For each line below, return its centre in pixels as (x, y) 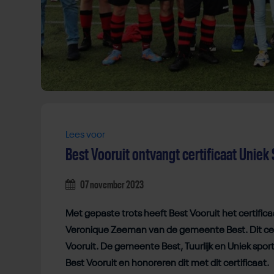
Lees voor (85, 135)
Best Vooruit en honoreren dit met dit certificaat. (167, 264)
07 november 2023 (111, 186)
